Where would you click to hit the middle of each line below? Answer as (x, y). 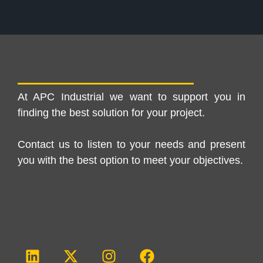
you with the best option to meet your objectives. (130, 160)
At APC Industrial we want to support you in (131, 97)
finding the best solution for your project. (111, 112)
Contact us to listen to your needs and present (131, 144)
